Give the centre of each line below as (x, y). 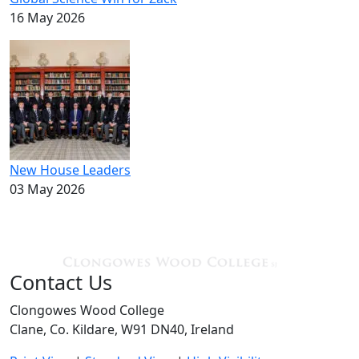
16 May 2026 (47, 18)
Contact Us (61, 282)
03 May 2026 (47, 189)
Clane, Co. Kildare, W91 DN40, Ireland (122, 329)
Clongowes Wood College (87, 310)
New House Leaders (70, 170)
